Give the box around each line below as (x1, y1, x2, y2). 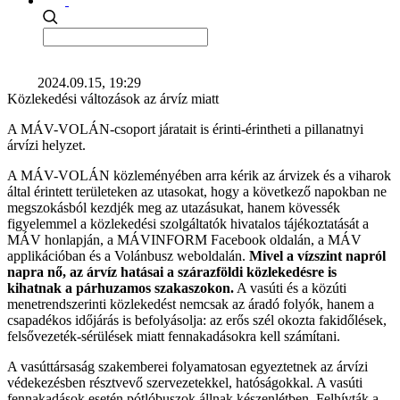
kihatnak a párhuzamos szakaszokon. (7, 280, 234, 296)
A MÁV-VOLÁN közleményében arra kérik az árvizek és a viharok (7, 168, 391, 183)
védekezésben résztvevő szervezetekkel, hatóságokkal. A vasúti (7, 375, 362, 390)
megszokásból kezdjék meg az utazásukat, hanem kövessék (7, 200, 340, 215)
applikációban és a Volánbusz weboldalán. (7, 248, 249, 263)
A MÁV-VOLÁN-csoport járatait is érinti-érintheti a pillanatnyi (7, 121, 363, 137)
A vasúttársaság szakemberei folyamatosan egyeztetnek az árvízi (7, 359, 368, 374)
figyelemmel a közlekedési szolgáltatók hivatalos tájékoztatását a (7, 216, 369, 231)
